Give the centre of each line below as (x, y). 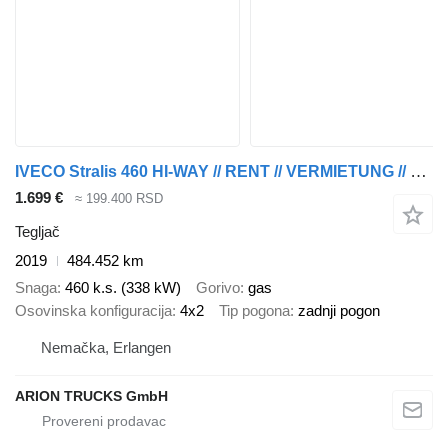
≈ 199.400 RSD (119, 198)
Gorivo (218, 287)
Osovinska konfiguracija (93, 310)
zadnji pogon (339, 310)
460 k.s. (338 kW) (123, 287)
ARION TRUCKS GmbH (91, 396)
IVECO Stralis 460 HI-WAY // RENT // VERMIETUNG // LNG (418, 171)
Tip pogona (254, 310)
